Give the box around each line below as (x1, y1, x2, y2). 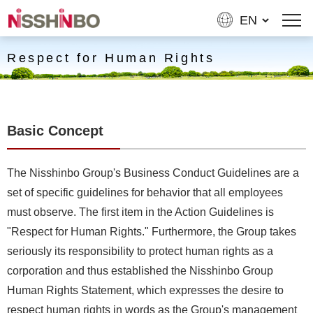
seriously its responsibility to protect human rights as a (7, 245, 273, 257)
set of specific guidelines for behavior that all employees (7, 187, 283, 198)
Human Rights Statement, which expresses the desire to (7, 284, 284, 296)
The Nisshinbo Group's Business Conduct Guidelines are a (7, 167, 299, 179)
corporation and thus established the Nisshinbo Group (7, 265, 273, 277)
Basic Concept (7, 123, 103, 138)
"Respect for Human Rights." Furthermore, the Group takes (7, 226, 296, 238)
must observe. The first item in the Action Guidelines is (7, 206, 274, 218)
